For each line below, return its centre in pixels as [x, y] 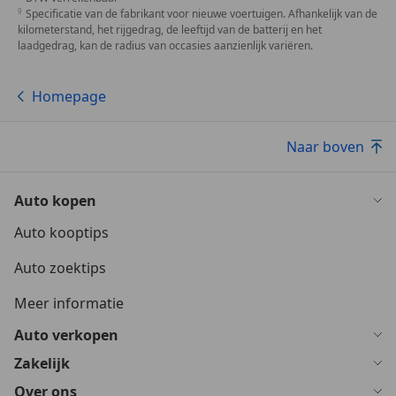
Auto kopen [55, 201]
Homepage [69, 97]
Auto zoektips [60, 268]
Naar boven [325, 147]
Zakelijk [42, 364]
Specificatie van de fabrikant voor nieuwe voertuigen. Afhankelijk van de [202, 14]
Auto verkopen [66, 335]
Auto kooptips [61, 233]
